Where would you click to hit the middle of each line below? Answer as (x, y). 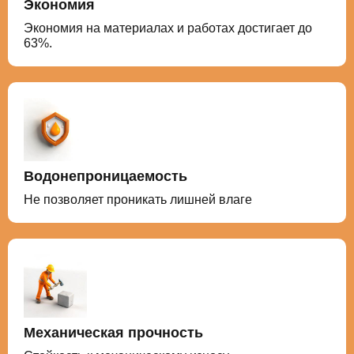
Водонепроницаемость (105, 176)
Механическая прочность (113, 333)
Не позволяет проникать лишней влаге (138, 200)
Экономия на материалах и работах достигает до (168, 28)
